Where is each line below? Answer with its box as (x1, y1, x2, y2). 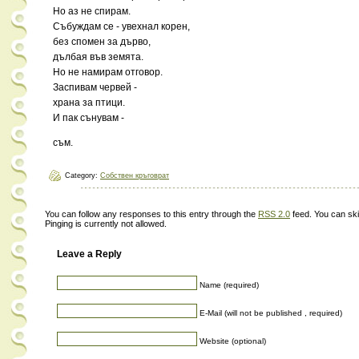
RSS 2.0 (258, 209, 290, 219)
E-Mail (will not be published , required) (200, 308, 342, 317)
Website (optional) (200, 336, 266, 345)
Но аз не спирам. (53, 6, 131, 17)
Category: (65, 171, 100, 179)
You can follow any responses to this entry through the (45, 209, 258, 219)
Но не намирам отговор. (53, 67, 163, 78)
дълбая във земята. (53, 51, 143, 63)
